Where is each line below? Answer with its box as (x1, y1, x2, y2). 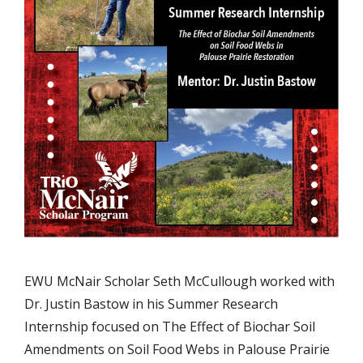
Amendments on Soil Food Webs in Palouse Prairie (24, 340, 330, 358)
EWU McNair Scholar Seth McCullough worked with (24, 272, 335, 290)
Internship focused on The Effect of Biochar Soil (24, 318, 315, 335)
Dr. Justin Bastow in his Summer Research (24, 295, 278, 313)
